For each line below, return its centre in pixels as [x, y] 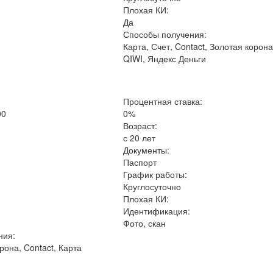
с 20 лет [140, 138]
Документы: [147, 150]
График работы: [155, 174]
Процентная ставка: [163, 101]
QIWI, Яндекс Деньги [165, 58]
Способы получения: [165, 34]
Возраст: [140, 126]
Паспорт [140, 162]
